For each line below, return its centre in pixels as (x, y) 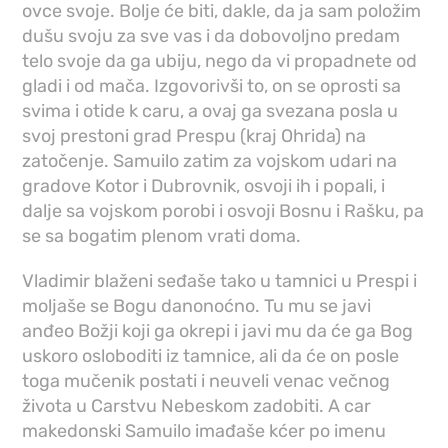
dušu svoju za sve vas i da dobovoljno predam (211, 36)
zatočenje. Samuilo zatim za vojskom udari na (210, 161)
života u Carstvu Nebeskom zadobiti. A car (197, 406)
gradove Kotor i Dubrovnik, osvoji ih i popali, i (204, 186)
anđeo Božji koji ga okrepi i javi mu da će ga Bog (218, 331)
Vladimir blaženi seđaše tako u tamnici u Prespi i (220, 281)
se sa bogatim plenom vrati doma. (162, 236)
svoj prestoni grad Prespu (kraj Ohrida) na (194, 136)
